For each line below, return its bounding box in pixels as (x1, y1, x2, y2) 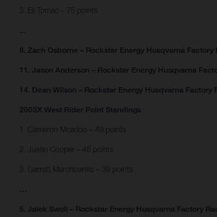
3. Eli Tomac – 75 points (19, 6, 100, 15)
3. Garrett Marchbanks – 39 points (19, 165, 133, 174)
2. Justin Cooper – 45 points (19, 145, 114, 154)
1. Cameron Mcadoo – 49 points (19, 125, 126, 134)
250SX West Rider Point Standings (19, 105, 141, 115)
